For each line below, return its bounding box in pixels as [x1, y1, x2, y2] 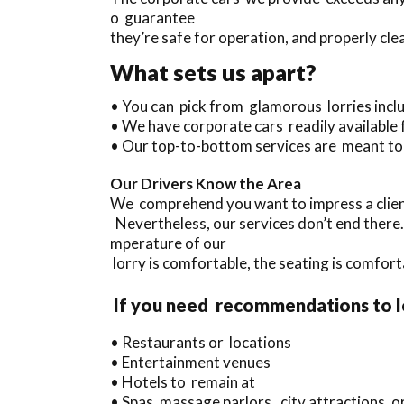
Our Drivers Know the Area [110, 173, 310, 193]
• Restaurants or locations [110, 332, 291, 352]
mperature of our [110, 233, 226, 252]
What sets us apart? [110, 58, 317, 86]
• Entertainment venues [110, 352, 271, 372]
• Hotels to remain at [110, 372, 255, 391]
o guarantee [110, 7, 195, 27]
